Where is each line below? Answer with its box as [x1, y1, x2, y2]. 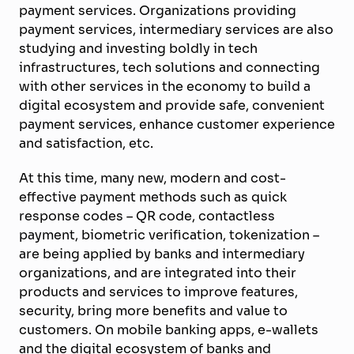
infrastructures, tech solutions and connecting [19, 57, 320, 77]
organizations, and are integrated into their [19, 262, 296, 282]
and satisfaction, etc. [19, 133, 153, 153]
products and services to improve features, [19, 281, 298, 301]
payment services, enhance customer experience [19, 114, 335, 134]
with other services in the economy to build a [19, 76, 311, 96]
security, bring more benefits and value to [19, 300, 288, 320]
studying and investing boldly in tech [19, 38, 258, 58]
